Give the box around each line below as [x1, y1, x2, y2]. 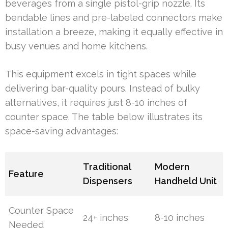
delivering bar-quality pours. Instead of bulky [5, 83, 200, 94]
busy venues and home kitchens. [5, 41, 148, 52]
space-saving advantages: [5, 126, 118, 137]
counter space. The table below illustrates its [5, 111, 203, 123]
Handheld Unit [155, 176, 217, 187]
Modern [155, 161, 190, 173]
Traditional [83, 161, 131, 173]
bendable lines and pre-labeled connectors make [5, 12, 222, 23]
